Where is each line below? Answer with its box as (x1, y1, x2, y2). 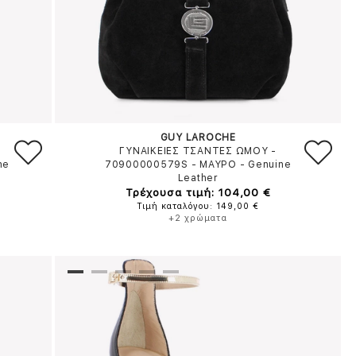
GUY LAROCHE (160, 132, 236, 143)
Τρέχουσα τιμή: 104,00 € (125, 186, 271, 199)
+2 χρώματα (168, 213, 228, 223)
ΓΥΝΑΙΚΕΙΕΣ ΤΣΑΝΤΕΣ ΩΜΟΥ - (119, 145, 277, 157)
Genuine (248, 159, 292, 170)
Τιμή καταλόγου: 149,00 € (137, 201, 260, 211)
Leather (177, 172, 219, 184)
